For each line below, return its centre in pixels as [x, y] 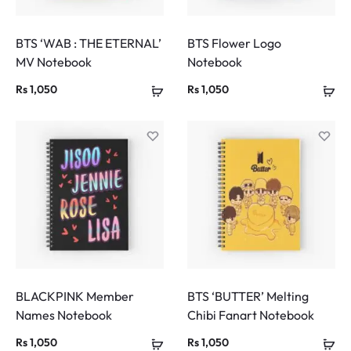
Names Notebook [64, 315]
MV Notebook [54, 62]
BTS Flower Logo [234, 43]
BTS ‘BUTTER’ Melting [248, 297]
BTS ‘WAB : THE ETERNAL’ [89, 43]
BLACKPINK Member [75, 297]
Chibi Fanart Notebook [251, 315]
